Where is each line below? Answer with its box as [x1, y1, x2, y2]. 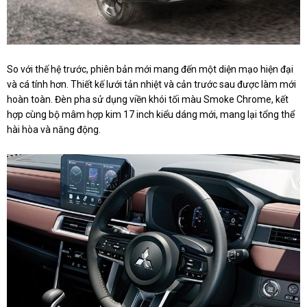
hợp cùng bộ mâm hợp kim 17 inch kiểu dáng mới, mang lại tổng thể [7, 109, 295, 121]
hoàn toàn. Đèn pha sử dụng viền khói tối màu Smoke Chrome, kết [7, 94, 288, 106]
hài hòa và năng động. [7, 124, 101, 136]
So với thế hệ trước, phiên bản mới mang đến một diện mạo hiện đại [7, 64, 293, 75]
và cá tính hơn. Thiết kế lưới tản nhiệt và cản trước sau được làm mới [7, 79, 296, 90]
